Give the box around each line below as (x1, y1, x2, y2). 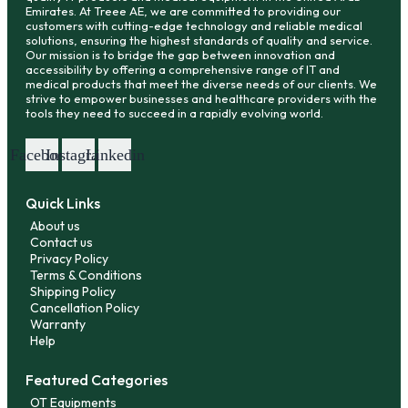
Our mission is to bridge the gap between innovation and (25, 46, 335, 62)
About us (30, 217, 80, 234)
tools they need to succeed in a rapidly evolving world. (25, 105, 323, 120)
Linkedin (85, 145, 145, 164)
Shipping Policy (30, 282, 116, 300)
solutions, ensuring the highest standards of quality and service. (25, 32, 372, 47)
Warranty (30, 315, 86, 332)
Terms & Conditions (30, 266, 142, 283)
